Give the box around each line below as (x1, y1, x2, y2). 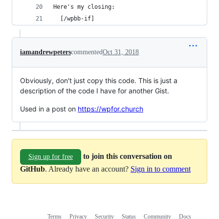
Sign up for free (28, 153, 73, 160)
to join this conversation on (83, 152, 172, 160)
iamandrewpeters (20, 48, 71, 56)
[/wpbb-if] (53, 15, 94, 22)
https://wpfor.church (78, 105, 143, 113)
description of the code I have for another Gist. (20, 87, 169, 95)
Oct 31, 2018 (103, 48, 139, 56)
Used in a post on (20, 105, 78, 113)
